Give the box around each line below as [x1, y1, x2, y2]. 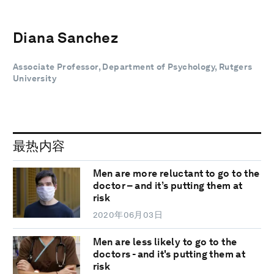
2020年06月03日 [92, 210, 163, 220]
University [13, 73, 57, 83]
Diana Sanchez [13, 28, 119, 46]
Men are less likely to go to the [92, 236, 237, 248]
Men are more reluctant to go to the [92, 168, 260, 180]
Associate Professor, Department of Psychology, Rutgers [13, 61, 253, 72]
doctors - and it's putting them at [92, 248, 246, 261]
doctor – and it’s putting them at [92, 180, 243, 192]
